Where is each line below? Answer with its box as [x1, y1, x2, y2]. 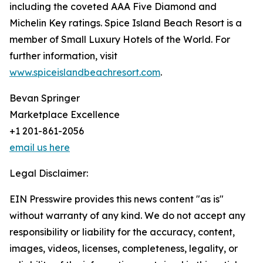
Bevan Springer [9, 92, 80, 104]
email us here [9, 141, 70, 153]
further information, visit [9, 50, 117, 62]
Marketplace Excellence [9, 109, 120, 120]
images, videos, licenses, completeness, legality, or [9, 242, 238, 254]
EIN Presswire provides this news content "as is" [9, 193, 224, 205]
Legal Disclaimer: [9, 167, 88, 179]
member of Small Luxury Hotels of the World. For [9, 33, 230, 45]
